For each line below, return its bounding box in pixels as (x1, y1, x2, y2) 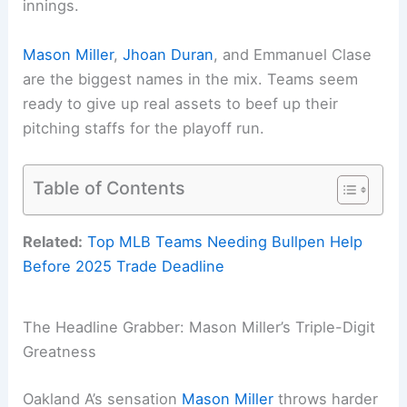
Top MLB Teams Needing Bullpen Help (87, 233, 363, 252)
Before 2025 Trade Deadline (23, 257, 225, 276)
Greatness (23, 342, 97, 361)
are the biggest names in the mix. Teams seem (23, 69, 359, 88)
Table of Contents (33, 176, 186, 199)
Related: (23, 233, 84, 252)
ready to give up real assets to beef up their (23, 94, 339, 113)
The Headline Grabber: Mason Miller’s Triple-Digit (23, 317, 376, 336)
